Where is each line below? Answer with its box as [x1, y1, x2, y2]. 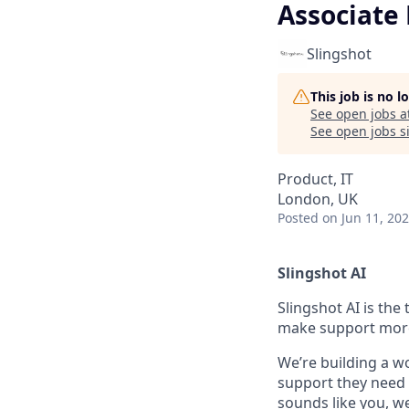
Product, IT [278, 169, 353, 189]
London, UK [278, 189, 358, 209]
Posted [278, 209, 319, 226]
